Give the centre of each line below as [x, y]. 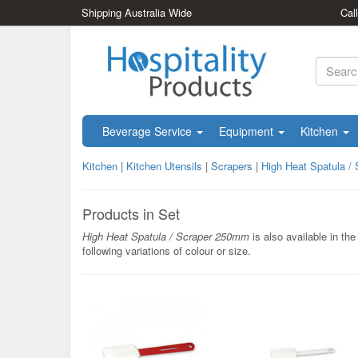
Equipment [248, 131]
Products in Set [131, 213]
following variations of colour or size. [167, 251]
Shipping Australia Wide [137, 12]
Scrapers [232, 166]
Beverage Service [149, 131]
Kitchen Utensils [164, 166]
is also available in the [302, 236]
